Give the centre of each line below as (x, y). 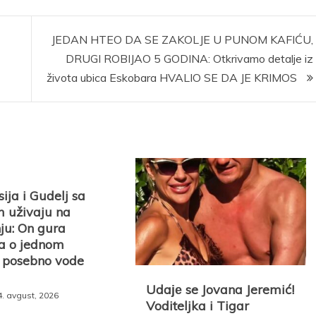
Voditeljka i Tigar (198, 305)
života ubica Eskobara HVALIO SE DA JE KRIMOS (173, 78)
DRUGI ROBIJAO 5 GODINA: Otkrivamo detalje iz (189, 59)
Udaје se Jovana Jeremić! (220, 289)
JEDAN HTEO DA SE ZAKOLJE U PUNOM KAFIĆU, (182, 39)
